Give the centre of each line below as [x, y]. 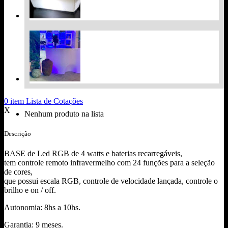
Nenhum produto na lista [64, 113]
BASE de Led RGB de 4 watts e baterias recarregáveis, [93, 154]
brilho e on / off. [30, 190]
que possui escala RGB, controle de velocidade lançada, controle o [111, 181]
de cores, [18, 172]
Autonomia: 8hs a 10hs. [42, 208]
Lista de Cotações [54, 101]
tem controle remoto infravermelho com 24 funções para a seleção [109, 163]
